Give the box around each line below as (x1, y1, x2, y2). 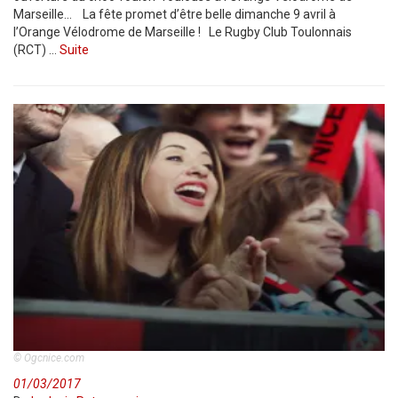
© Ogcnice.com (13, 352, 84, 364)
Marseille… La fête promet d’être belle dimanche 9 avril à (13, 7, 336, 21)
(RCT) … (13, 43, 60, 57)
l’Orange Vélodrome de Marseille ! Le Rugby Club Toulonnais (13, 25, 352, 39)
